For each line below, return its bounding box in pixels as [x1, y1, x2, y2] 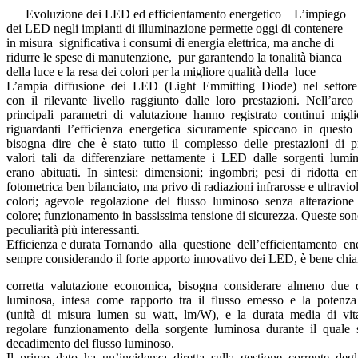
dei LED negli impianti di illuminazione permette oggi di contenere [6, 22, 343, 36]
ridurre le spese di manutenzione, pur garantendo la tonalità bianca [6, 50, 342, 65]
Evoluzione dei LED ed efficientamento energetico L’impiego [6, 7, 346, 22]
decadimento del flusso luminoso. [6, 336, 177, 351]
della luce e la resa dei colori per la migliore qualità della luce [6, 65, 325, 79]
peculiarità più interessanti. [6, 223, 162, 237]
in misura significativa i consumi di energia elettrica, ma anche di [6, 36, 334, 50]
